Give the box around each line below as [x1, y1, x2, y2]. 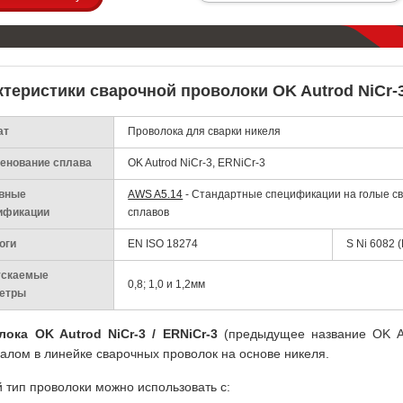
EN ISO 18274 [128, 237, 199, 250]
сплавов [128, 206, 170, 219]
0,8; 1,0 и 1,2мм [128, 278, 206, 291]
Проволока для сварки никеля [128, 125, 282, 138]
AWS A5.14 [128, 188, 184, 201]
